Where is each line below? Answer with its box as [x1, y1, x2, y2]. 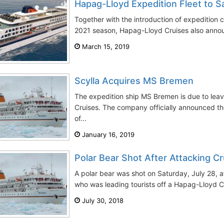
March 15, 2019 [80, 42, 129, 50]
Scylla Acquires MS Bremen [74, 75, 193, 86]
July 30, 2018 [80, 196, 123, 204]
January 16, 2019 [80, 130, 134, 138]
